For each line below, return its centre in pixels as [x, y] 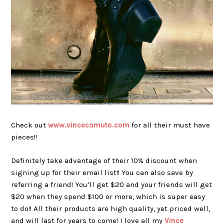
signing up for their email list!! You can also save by [102, 172]
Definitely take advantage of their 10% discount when [104, 160]
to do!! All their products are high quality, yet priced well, [111, 208]
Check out [30, 125]
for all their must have [170, 125]
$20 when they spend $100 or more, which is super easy [108, 196]
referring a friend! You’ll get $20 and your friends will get [112, 184]
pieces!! [24, 137]
